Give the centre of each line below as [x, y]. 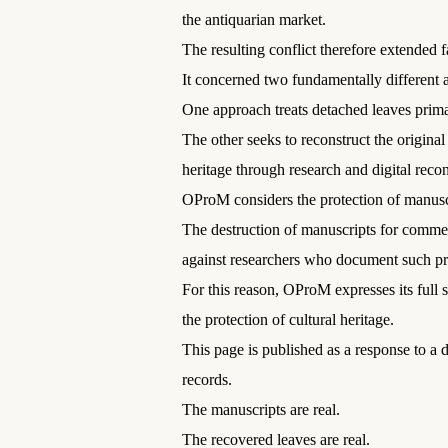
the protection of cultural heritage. [288, 319]
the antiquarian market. [254, 19]
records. [207, 379]
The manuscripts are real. [261, 409]
